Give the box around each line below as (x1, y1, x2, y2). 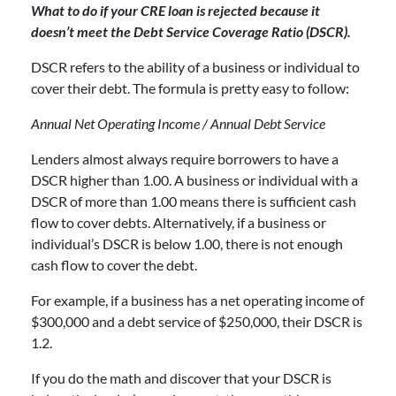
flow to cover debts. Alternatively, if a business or (31, 213, 326, 231)
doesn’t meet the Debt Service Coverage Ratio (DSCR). (31, 22, 351, 40)
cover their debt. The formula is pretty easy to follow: (31, 79, 354, 96)
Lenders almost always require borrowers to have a (31, 149, 339, 167)
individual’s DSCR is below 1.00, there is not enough (31, 234, 343, 252)
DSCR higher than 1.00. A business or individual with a (31, 171, 358, 188)
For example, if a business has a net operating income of (31, 291, 364, 308)
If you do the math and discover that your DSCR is (31, 369, 331, 386)
